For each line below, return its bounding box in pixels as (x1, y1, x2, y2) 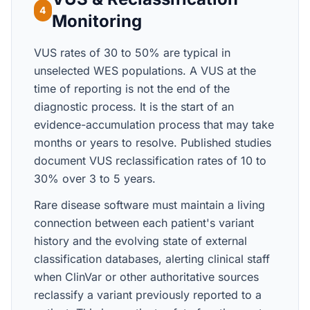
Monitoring (51, 11, 142, 31)
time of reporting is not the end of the (34, 82, 230, 95)
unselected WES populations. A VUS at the (34, 64, 256, 77)
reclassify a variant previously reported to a (34, 288, 262, 302)
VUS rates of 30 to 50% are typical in (34, 46, 230, 60)
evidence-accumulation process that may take (34, 118, 274, 131)
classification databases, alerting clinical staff (34, 252, 270, 266)
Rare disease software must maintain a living (34, 198, 265, 212)
